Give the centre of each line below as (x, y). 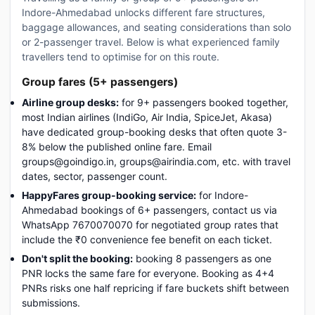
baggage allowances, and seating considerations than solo (156, 27)
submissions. (51, 303)
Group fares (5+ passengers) (100, 82)
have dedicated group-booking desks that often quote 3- (154, 132)
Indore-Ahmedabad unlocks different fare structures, (143, 12)
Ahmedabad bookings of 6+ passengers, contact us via (149, 210)
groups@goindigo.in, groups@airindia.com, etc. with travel (156, 161)
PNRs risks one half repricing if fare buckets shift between (155, 288)
